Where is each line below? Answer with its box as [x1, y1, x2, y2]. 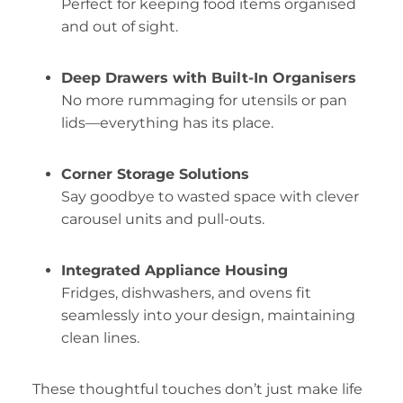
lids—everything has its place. [60, 114, 277, 132]
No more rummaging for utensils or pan [60, 92, 347, 110]
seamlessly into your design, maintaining [60, 307, 355, 325]
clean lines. [60, 329, 143, 347]
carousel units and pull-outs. [60, 210, 268, 228]
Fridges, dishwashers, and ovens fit [60, 284, 311, 302]
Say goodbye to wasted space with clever [60, 188, 359, 206]
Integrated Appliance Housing [60, 262, 288, 280]
